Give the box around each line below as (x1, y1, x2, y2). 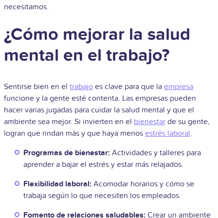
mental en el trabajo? (4, 45, 169, 67)
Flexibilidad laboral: (23, 179, 93, 189)
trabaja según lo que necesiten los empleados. (23, 191, 181, 201)
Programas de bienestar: (23, 148, 112, 158)
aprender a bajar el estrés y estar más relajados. (23, 160, 183, 170)
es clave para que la (93, 82, 164, 92)
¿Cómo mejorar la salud (4, 24, 190, 46)
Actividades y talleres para (112, 148, 201, 158)
